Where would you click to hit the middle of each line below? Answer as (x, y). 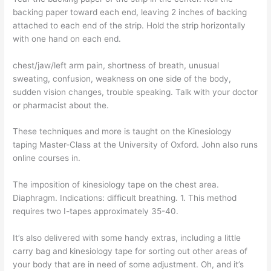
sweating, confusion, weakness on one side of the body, (122, 78)
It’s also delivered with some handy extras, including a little (127, 238)
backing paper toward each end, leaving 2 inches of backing (130, 12)
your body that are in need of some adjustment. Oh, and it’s (129, 265)
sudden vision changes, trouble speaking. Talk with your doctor (135, 92)
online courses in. (47, 158)
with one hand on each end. (67, 38)
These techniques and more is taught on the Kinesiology (122, 132)
